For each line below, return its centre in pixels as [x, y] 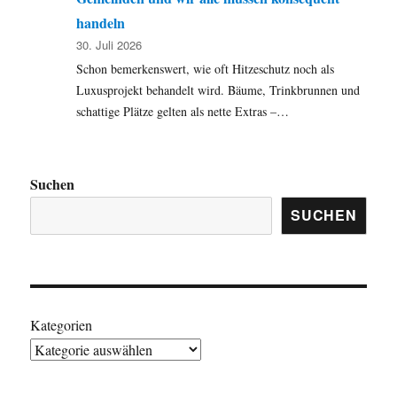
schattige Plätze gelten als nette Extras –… [183, 111]
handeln [101, 22]
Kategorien [62, 324]
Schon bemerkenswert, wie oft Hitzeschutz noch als [206, 68]
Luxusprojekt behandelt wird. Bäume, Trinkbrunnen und [218, 90]
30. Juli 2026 [109, 44]
